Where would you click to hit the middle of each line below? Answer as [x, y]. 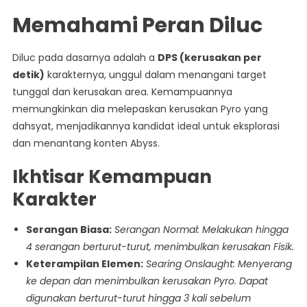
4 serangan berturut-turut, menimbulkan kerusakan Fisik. [160, 247]
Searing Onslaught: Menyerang [219, 264]
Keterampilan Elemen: [84, 264]
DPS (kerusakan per [209, 58]
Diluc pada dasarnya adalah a [85, 58]
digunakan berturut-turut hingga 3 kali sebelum [138, 298]
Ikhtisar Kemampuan [112, 177]
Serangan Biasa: [69, 230]
